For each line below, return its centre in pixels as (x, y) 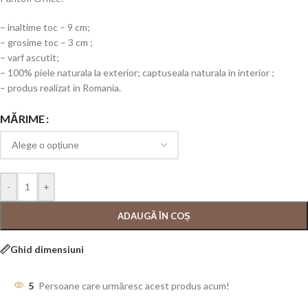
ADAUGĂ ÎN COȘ (154, 216)
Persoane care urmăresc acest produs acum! (134, 286)
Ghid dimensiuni (47, 249)
